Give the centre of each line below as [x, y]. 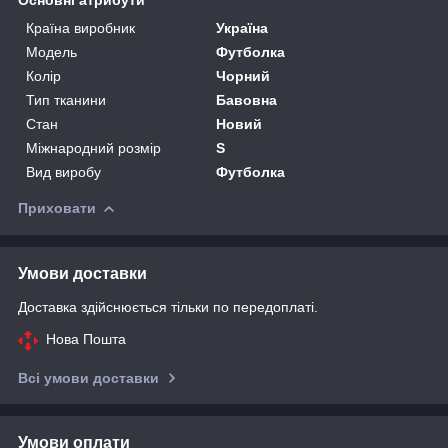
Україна [242, 27]
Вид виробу [63, 171]
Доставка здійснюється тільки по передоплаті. [168, 306]
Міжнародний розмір [93, 147]
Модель [51, 51]
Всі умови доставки [88, 377]
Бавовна [247, 99]
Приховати [57, 207]
